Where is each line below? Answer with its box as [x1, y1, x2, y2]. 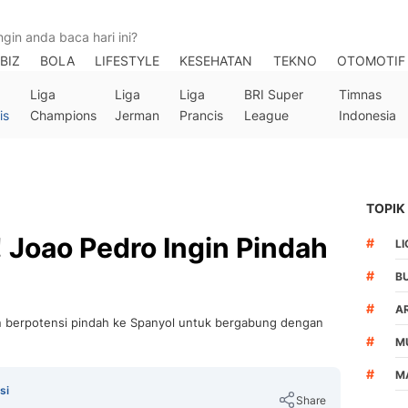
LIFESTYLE [95, 53, 160, 68]
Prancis [179, 107, 224, 123]
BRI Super [244, 87, 304, 102]
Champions [29, 107, 97, 123]
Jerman [114, 107, 159, 123]
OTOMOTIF [336, 53, 405, 68]
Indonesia [339, 107, 397, 123]
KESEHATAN [179, 53, 253, 68]
